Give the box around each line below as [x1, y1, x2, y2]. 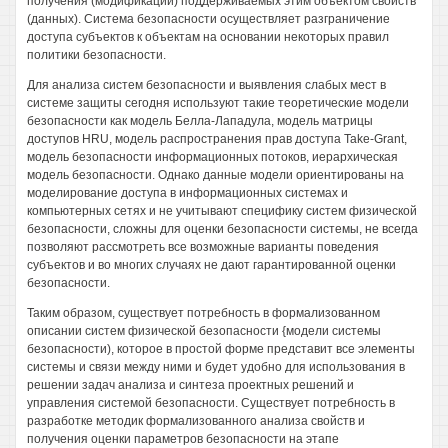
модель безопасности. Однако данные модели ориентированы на [27, 168, 404, 182]
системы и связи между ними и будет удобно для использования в [27, 360, 405, 374]
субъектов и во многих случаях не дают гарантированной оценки [27, 258, 396, 272]
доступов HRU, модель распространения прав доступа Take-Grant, [27, 132, 407, 146]
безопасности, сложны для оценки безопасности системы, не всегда [27, 222, 418, 236]
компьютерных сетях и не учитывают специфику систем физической [27, 204, 417, 218]
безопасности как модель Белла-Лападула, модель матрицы [27, 114, 373, 128]
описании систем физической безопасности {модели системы [27, 324, 381, 338]
